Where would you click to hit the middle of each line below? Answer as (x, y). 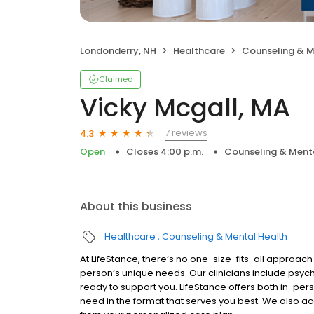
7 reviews (186, 133)
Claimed (116, 79)
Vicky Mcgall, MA (185, 108)
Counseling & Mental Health (225, 237)
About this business (136, 206)
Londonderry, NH (118, 51)
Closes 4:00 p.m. (165, 152)
